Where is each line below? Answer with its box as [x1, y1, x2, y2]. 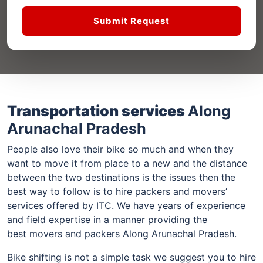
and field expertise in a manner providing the [7, 213, 207, 225]
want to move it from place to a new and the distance [7, 157, 247, 169]
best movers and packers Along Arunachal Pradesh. [7, 227, 237, 240]
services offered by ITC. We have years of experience [7, 199, 245, 211]
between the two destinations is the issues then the [7, 171, 235, 183]
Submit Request [93, 15, 170, 26]
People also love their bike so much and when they [7, 143, 234, 155]
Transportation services [7, 102, 188, 120]
